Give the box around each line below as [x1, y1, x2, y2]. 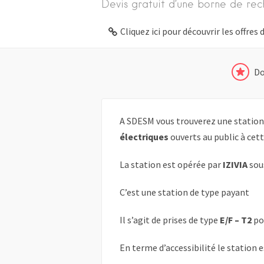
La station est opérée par [120, 159, 223, 171]
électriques [120, 131, 169, 143]
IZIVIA [223, 159, 247, 171]
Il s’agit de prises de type [120, 214, 220, 226]
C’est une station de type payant [120, 186, 249, 199]
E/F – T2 [220, 214, 252, 226]
